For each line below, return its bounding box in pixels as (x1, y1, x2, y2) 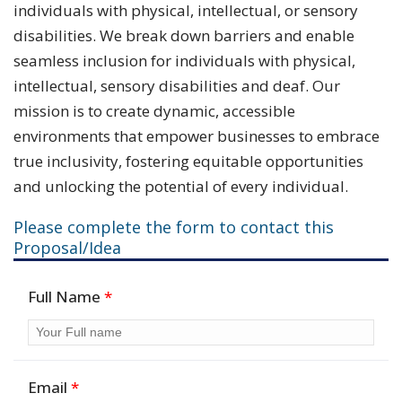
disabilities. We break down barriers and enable (13, 25, 354, 46)
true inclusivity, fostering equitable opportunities (13, 151, 363, 171)
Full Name (28, 286, 104, 307)
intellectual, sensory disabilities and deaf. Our (13, 75, 340, 96)
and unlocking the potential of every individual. (13, 176, 348, 197)
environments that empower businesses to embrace (13, 126, 380, 146)
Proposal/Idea (13, 237, 121, 258)
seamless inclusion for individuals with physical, (13, 50, 355, 71)
